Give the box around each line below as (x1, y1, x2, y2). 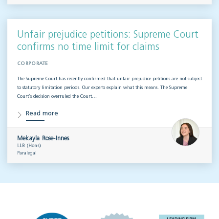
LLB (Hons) (17, 143, 41, 149)
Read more (26, 110, 58, 117)
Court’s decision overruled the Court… (17, 94, 97, 99)
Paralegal (17, 151, 37, 156)
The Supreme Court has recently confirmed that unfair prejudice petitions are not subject (17, 76, 202, 82)
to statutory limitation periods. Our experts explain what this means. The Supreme (17, 85, 187, 90)
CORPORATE (17, 61, 48, 66)
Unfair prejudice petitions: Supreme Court (17, 30, 198, 40)
